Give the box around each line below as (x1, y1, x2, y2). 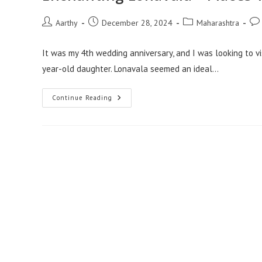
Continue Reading (52, 93, 112, 102)
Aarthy (56, 17, 78, 28)
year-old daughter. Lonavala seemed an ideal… (42, 63, 219, 74)
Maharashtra (196, 17, 239, 28)
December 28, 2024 (102, 17, 173, 28)
